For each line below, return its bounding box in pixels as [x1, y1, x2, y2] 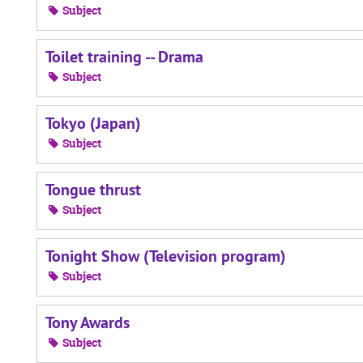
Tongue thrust [45, 179, 141, 200]
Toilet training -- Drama [45, 46, 203, 67]
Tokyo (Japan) [45, 113, 141, 134]
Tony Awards [45, 312, 130, 333]
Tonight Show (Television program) [45, 246, 286, 267]
